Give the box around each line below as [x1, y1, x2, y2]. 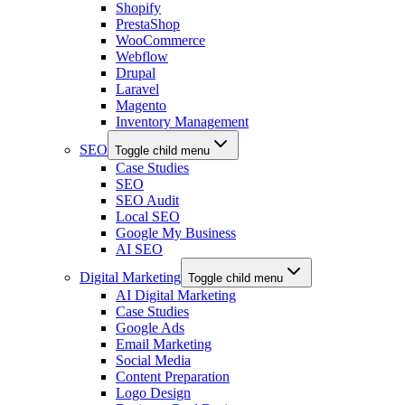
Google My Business [116, 224, 236, 240]
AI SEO [116, 240, 163, 257]
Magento [116, 97, 166, 113]
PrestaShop [116, 15, 180, 32]
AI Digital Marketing [116, 287, 236, 303]
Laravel [116, 80, 159, 97]
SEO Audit [116, 192, 179, 208]
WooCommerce [116, 32, 205, 48]
